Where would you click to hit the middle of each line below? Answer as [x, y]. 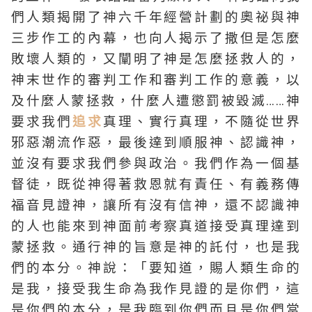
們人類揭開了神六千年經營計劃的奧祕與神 [156, 17]
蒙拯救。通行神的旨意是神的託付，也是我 [156, 247]
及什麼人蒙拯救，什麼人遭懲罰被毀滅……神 [156, 101]
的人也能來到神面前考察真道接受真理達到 [156, 226]
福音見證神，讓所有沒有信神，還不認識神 [156, 205]
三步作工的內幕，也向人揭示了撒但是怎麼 [156, 38]
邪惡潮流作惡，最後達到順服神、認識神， [156, 143]
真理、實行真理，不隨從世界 [202, 122]
